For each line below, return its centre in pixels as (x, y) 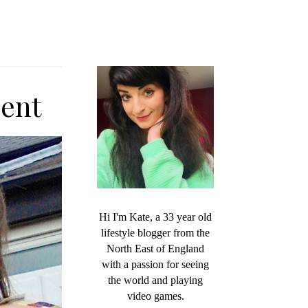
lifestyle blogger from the (155, 232)
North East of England (155, 248)
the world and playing (155, 280)
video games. (155, 296)
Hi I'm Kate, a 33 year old (155, 217)
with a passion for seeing (155, 264)
